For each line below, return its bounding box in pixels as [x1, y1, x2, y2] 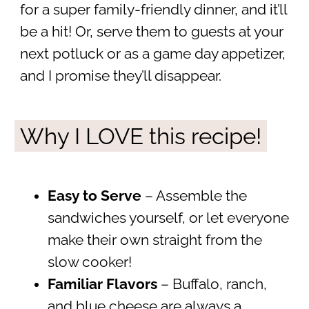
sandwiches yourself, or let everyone [47, 209, 289, 226]
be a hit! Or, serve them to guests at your [19, 23, 283, 40]
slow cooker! [47, 253, 132, 270]
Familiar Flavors [47, 275, 157, 292]
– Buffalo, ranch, [157, 275, 267, 292]
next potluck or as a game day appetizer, [19, 45, 286, 62]
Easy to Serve [47, 187, 141, 204]
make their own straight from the [47, 231, 262, 248]
